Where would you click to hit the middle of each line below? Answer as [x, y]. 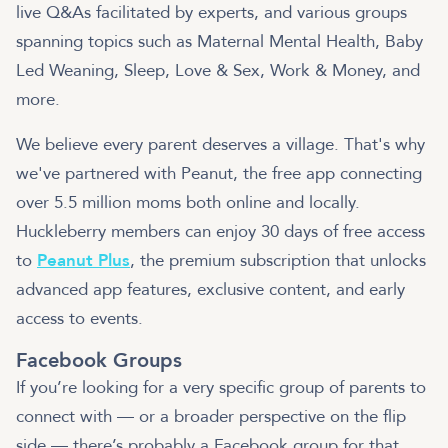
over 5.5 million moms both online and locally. [188, 203]
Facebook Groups [102, 361]
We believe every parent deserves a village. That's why [220, 145]
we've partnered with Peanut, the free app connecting [219, 174]
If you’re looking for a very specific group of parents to [221, 388]
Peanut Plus [83, 261]
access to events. [79, 319]
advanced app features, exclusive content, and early [210, 290]
